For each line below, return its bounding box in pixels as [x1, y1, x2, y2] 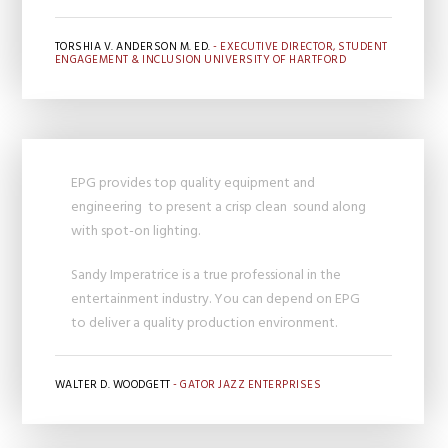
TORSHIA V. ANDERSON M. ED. [54, 38, 211, 57]
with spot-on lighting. [71, 219, 201, 243]
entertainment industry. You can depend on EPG [71, 287, 361, 311]
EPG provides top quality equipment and [71, 171, 316, 195]
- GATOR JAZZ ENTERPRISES [170, 376, 322, 395]
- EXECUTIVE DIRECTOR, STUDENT [210, 38, 388, 57]
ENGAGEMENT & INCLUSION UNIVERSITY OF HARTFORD [54, 51, 347, 70]
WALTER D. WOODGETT [54, 376, 171, 395]
